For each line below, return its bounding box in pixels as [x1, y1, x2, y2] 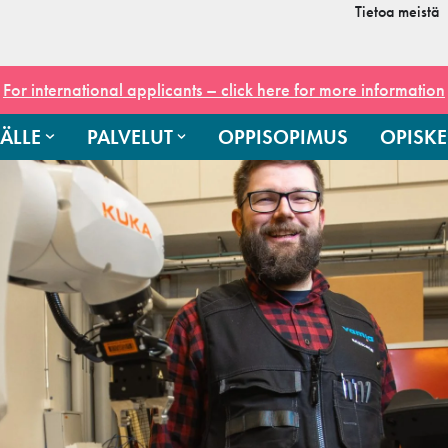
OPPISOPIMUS [218, 123, 349, 150]
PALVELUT [86, 123, 173, 150]
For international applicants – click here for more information [3, 77, 445, 101]
